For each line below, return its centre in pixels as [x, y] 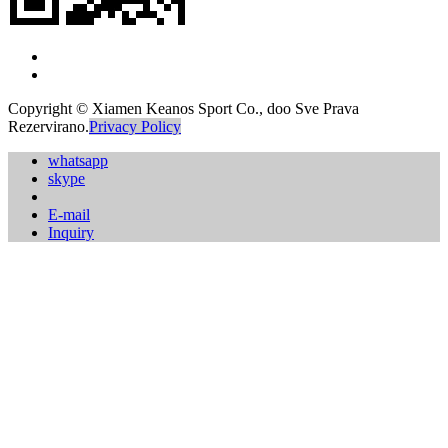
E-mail [69, 215]
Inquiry [71, 233]
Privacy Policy [135, 127]
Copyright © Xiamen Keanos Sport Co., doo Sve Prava [183, 109]
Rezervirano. [48, 127]
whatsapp [78, 161]
